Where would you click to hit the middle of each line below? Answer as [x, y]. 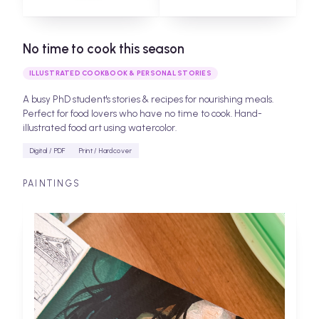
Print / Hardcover [105, 150]
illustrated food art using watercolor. [100, 127]
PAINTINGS [52, 183]
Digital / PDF [47, 150]
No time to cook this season [104, 49]
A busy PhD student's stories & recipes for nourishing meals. [148, 99]
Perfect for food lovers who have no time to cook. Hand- [142, 113]
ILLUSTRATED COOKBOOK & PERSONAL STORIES [120, 73]
